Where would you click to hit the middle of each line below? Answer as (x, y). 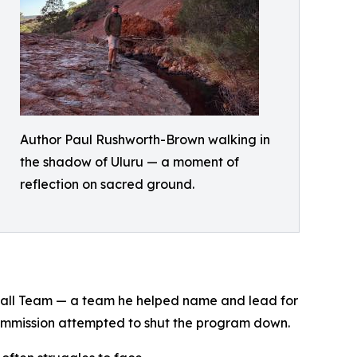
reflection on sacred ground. (107, 184)
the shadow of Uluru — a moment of (129, 162)
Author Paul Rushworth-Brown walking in (145, 139)
